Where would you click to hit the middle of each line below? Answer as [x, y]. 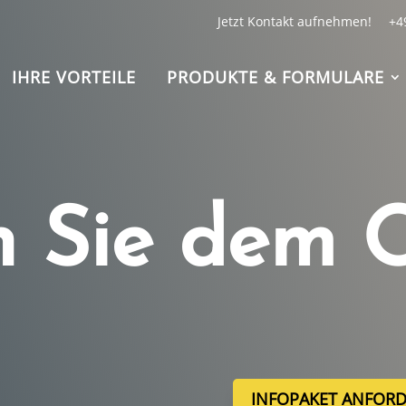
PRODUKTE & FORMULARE [275, 77]
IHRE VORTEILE [74, 77]
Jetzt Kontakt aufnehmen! [294, 21]
